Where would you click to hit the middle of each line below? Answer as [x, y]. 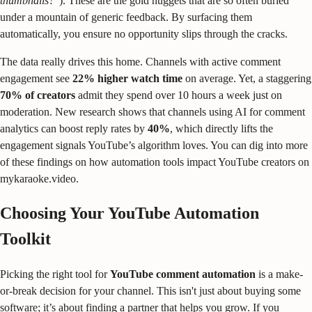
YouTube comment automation [183, 274]
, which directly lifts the [221, 128]
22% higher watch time [127, 78]
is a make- [279, 274]
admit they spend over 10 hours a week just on [179, 95]
